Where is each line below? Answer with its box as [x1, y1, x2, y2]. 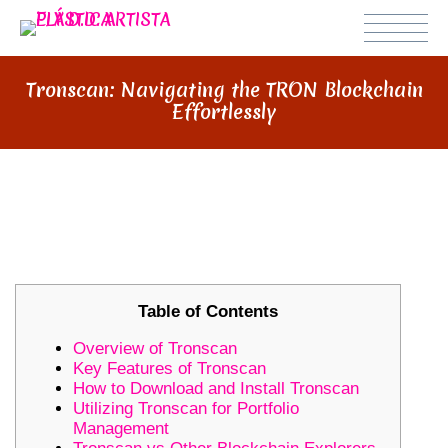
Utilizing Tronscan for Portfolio [73, 398, 299, 418]
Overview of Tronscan [73, 338, 237, 358]
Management [73, 418, 169, 438]
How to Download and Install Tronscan [73, 378, 359, 398]
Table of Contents [138, 301, 278, 321]
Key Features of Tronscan [73, 358, 266, 378]
